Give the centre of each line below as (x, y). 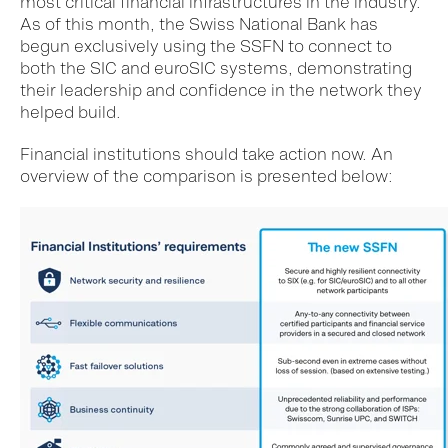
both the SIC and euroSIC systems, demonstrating (216, 68)
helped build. (70, 112)
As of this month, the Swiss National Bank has (199, 24)
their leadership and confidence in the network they (221, 90)
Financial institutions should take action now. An (206, 154)
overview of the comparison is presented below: (206, 176)
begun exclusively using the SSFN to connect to (206, 46)
